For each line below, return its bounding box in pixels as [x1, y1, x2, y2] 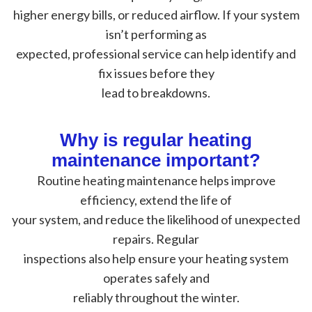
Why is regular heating [60, 130, 252, 150]
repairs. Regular [113, 231, 199, 247]
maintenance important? [52, 150, 260, 171]
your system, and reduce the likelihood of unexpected [12, 212, 300, 227]
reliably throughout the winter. [72, 290, 240, 305]
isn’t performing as [105, 26, 207, 42]
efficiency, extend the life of [80, 192, 232, 208]
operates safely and [102, 270, 210, 286]
